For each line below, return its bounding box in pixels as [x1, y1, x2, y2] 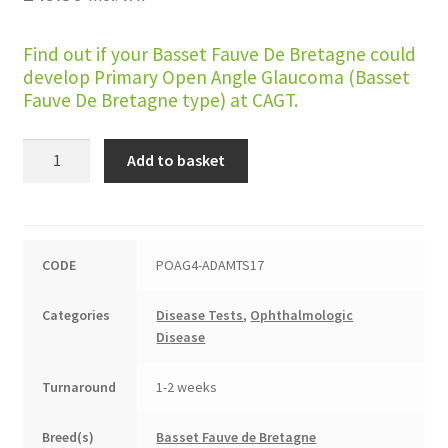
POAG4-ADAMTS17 [156, 256, 265, 275]
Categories [42, 306, 111, 325]
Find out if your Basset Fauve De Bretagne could [22, 42, 416, 67]
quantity [21, 364, 80, 385]
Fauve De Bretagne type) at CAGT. [22, 88, 298, 113]
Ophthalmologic [250, 306, 354, 325]
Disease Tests [156, 306, 244, 325]
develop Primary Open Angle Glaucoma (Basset [22, 65, 410, 90]
